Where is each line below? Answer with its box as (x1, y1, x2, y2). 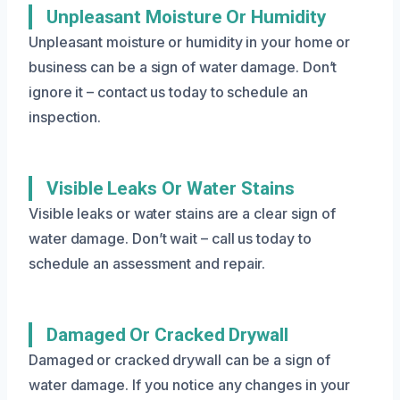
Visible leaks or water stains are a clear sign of (29, 204, 337, 222)
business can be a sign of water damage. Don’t (29, 57, 337, 76)
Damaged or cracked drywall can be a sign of (29, 350, 330, 369)
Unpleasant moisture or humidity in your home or (29, 32, 351, 51)
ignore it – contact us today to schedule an (29, 82, 308, 101)
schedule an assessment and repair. (29, 254, 266, 272)
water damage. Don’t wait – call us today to (29, 229, 312, 247)
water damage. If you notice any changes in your (29, 375, 351, 394)
